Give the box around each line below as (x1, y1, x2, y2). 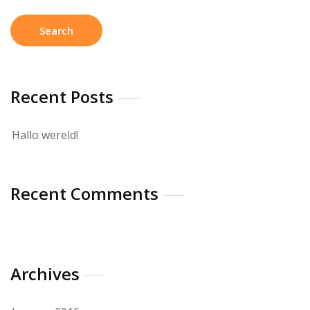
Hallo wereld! (12, 127, 78, 143)
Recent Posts (10, 85, 113, 108)
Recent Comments (10, 182, 158, 205)
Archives (10, 262, 80, 285)
